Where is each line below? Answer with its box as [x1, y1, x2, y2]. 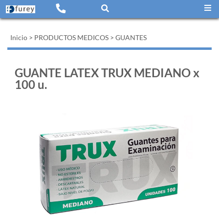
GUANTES [115, 33, 147, 42]
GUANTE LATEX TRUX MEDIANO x [15, 66, 199, 80]
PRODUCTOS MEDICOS [34, 33, 109, 42]
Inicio [10, 33, 27, 42]
